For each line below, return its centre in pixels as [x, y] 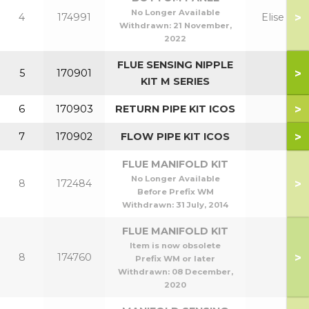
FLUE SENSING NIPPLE [175, 65]
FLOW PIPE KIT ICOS [175, 137]
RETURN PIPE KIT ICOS [175, 109]
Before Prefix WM [175, 192]
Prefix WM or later [175, 259]
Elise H [278, 17]
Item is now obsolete [175, 246]
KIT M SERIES [175, 81]
